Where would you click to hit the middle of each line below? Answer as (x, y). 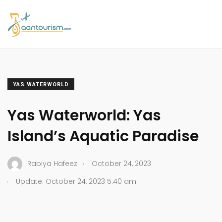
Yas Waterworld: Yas (84, 115)
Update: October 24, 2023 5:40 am (75, 181)
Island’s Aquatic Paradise (103, 136)
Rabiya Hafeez (52, 164)
